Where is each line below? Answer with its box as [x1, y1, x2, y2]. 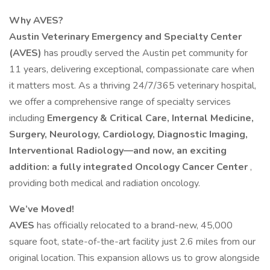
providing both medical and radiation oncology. [9, 177, 200, 190]
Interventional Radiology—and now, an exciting [9, 144, 227, 157]
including [9, 111, 47, 125]
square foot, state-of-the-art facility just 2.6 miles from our [9, 235, 256, 248]
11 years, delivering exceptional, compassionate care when [9, 63, 254, 76]
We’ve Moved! [9, 202, 74, 216]
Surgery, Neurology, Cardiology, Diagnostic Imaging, [9, 128, 248, 141]
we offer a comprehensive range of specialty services [9, 95, 231, 108]
